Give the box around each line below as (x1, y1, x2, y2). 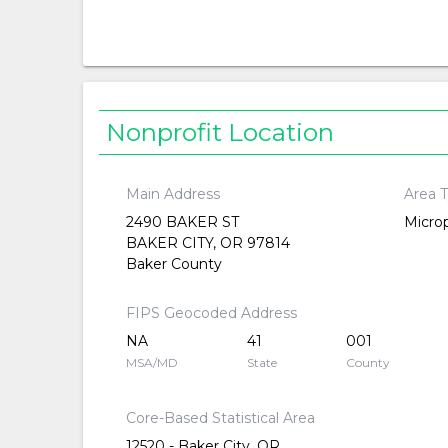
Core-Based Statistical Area (125, 408, 315, 427)
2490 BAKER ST (125, 212, 239, 231)
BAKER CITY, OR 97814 (125, 233, 290, 252)
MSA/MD (125, 354, 178, 370)
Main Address (125, 184, 220, 203)
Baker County (125, 254, 222, 273)
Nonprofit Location (106, 117, 335, 148)
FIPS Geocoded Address (125, 303, 297, 322)
